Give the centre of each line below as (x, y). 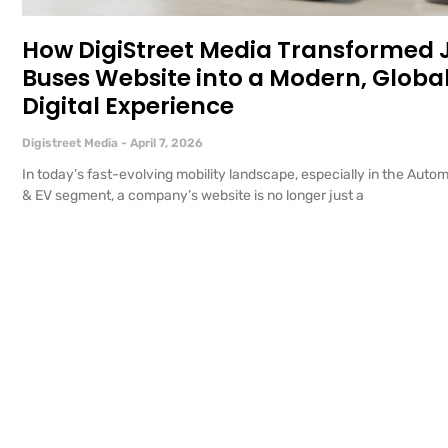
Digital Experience (128, 106)
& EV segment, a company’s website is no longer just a (193, 196)
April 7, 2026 (165, 143)
